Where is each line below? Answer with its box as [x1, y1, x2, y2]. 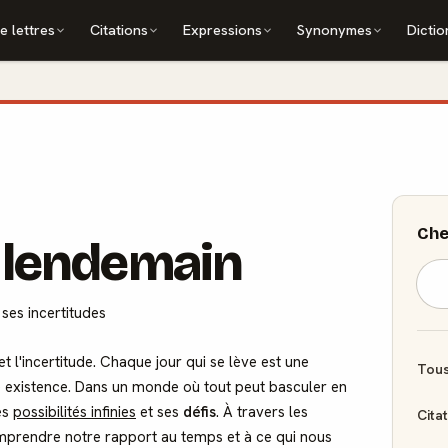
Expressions [183, 20, 263, 39]
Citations [90, 20, 149, 39]
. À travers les [216, 402, 308, 422]
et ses [136, 402, 183, 422]
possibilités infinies [13, 402, 136, 422]
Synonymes [297, 20, 373, 39]
